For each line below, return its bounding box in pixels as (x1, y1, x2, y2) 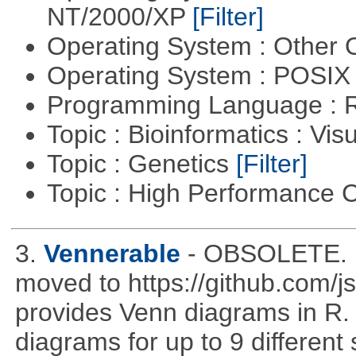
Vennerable (43, 238, 180, 268)
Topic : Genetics (46, 149, 236, 178)
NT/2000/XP (46, 2, 192, 31)
